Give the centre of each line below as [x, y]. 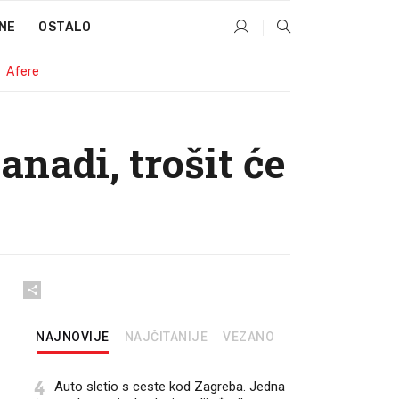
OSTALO [65, 27]
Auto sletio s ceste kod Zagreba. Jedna [170, 387]
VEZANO [248, 337]
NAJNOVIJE [73, 337]
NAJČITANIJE [166, 337]
